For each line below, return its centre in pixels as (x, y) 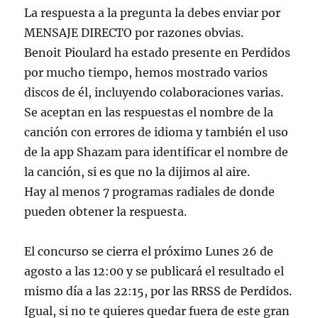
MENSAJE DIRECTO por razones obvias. (134, 33)
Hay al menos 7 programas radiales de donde (150, 192)
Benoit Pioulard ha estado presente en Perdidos (158, 53)
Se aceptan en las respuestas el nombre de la (149, 113)
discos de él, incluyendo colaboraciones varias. (154, 93)
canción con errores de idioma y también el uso (157, 132)
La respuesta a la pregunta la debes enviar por (153, 13)
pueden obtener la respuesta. (106, 212)
